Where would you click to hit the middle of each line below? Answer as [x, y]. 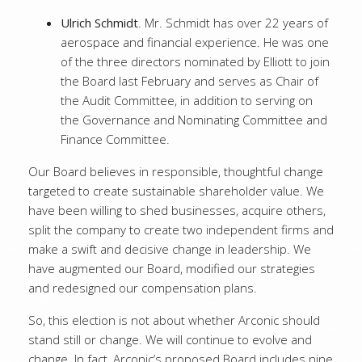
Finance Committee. [115, 139]
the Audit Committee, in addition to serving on [187, 100]
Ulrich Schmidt [99, 23]
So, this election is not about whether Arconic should [174, 320]
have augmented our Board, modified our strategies [172, 268]
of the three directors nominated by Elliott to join [195, 61]
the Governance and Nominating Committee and [194, 120]
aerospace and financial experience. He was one [195, 42]
